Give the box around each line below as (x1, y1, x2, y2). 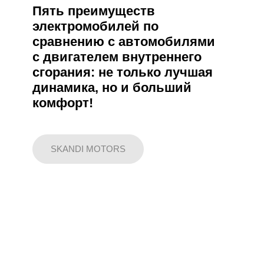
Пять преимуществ (32, 4, 155, 19)
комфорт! (32, 95, 93, 111)
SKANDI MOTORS (51, 144, 126, 154)
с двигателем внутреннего (32, 49, 202, 65)
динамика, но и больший (32, 80, 192, 95)
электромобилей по (32, 19, 159, 34)
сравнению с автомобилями (32, 34, 215, 49)
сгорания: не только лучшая (32, 65, 213, 80)
